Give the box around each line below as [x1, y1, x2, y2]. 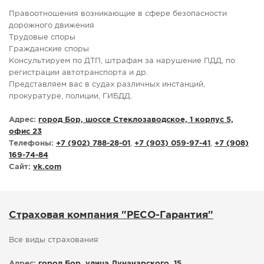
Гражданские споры [9, 46, 89, 53]
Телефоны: [9, 140, 54, 147]
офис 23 [9, 128, 42, 136]
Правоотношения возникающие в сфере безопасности [9, 11, 227, 18]
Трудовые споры [9, 34, 75, 41]
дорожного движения [9, 22, 94, 29]
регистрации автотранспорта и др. [9, 70, 148, 77]
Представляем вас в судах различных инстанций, [9, 81, 205, 88]
